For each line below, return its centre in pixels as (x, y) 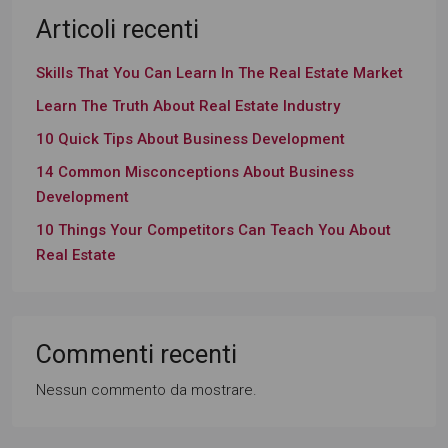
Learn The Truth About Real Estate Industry (188, 106)
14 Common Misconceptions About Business (195, 172)
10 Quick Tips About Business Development (190, 139)
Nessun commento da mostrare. (146, 390)
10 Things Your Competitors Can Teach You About (213, 230)
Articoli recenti (117, 29)
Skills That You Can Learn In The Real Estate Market (219, 73)
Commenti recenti (136, 354)
